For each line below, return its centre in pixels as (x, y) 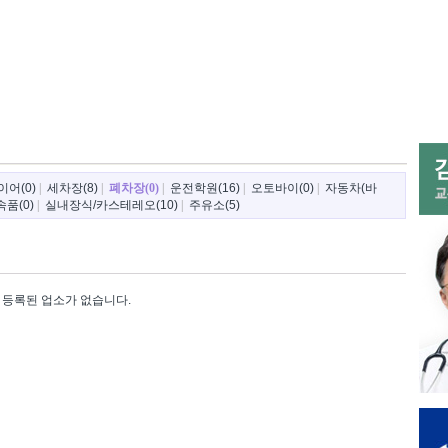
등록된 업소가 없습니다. (66, 300)
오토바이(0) (282, 188)
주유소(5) (214, 205)
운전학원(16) (204, 188)
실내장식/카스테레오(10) (111, 205)
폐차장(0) (133, 188)
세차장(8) (72, 188)
